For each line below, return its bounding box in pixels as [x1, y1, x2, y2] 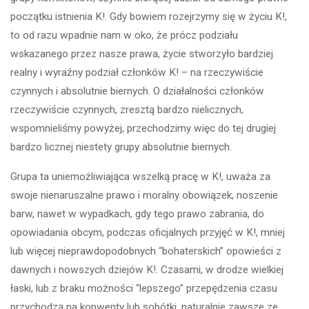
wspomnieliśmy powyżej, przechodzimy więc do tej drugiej [10, 122, 277, 135]
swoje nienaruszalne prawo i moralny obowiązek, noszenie [10, 188, 279, 201]
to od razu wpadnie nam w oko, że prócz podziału [10, 29, 239, 42]
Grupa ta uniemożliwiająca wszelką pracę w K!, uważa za [10, 170, 271, 183]
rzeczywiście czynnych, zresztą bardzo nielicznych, [10, 103, 244, 117]
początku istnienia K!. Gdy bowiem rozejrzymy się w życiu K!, [10, 10, 288, 23]
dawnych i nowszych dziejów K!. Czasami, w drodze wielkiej [10, 263, 284, 276]
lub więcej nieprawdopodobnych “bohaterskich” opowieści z [10, 244, 282, 257]
